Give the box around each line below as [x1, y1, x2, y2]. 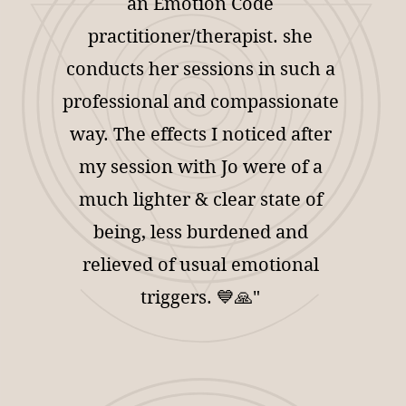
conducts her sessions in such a [65, 59, 335, 80]
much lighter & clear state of [78, 189, 323, 210]
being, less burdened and [92, 222, 308, 243]
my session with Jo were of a [78, 157, 323, 178]
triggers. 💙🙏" [140, 287, 261, 308]
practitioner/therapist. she [88, 26, 314, 47]
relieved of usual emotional [82, 255, 319, 275]
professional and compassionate [62, 92, 339, 112]
